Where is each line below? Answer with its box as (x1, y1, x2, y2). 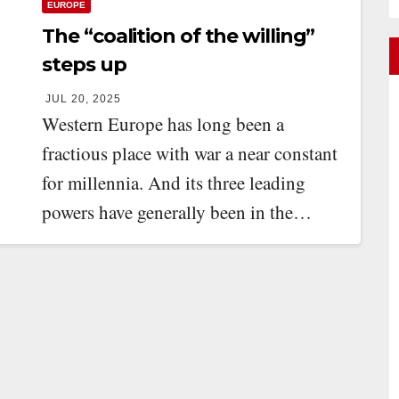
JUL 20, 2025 (45, 93, 122, 105)
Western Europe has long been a (42, 111, 285, 136)
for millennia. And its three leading (42, 170, 306, 195)
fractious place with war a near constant (42, 141, 338, 166)
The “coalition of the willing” (42, 24, 315, 48)
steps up (42, 53, 126, 77)
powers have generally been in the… (42, 199, 313, 224)
